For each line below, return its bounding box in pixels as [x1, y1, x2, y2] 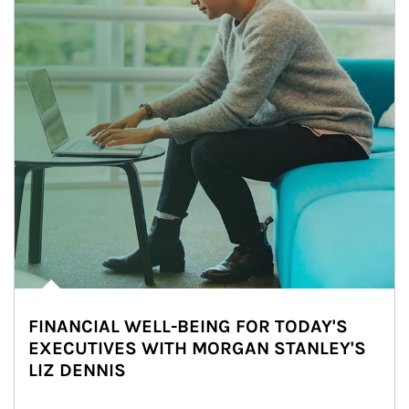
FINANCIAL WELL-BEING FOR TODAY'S [28, 316, 348, 337]
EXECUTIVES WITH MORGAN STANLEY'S [28, 338, 366, 359]
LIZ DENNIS [28, 360, 126, 381]
